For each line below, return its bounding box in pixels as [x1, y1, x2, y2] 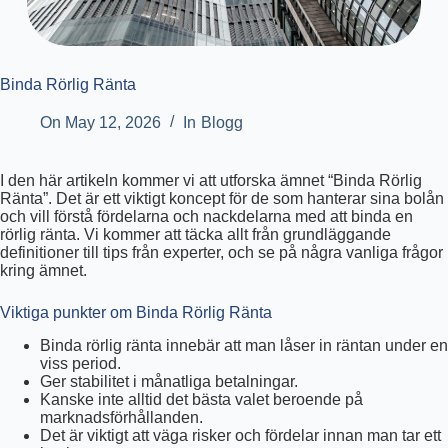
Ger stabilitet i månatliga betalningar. [40, 373, 298, 391]
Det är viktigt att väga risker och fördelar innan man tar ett [40, 427, 441, 445]
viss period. [40, 355, 121, 373]
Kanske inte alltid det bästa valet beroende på [40, 391, 363, 409]
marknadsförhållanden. [40, 409, 203, 427]
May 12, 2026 [65, 114, 162, 132]
